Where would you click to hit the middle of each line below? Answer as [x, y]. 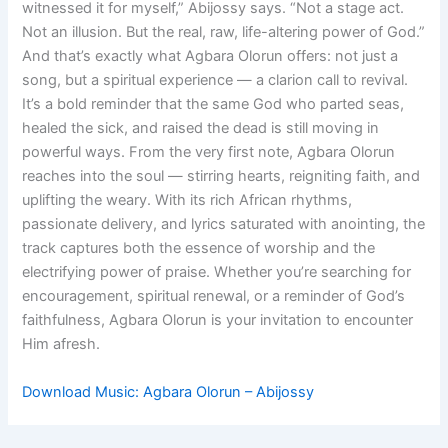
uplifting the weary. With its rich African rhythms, [187, 200]
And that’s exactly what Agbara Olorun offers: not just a [210, 56]
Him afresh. [61, 344]
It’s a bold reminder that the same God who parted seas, [213, 104]
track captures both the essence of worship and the [199, 248]
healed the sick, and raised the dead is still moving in [201, 128]
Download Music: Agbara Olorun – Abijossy [168, 391]
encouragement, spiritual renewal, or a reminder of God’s [214, 296]
